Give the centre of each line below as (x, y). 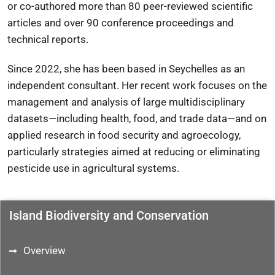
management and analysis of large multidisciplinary (126, 102)
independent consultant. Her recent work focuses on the (137, 86)
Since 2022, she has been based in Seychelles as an (126, 69)
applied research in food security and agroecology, (124, 135)
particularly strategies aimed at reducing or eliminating (134, 152)
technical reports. (48, 40)
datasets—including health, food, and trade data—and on (137, 119)
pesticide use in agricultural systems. (93, 168)
